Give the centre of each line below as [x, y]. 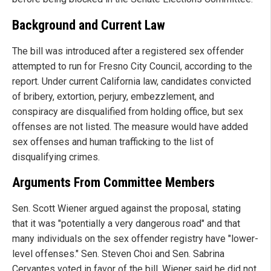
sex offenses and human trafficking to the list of [113, 142]
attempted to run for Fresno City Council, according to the [132, 66]
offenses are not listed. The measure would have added [130, 126]
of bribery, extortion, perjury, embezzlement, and [113, 96]
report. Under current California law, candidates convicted [132, 81]
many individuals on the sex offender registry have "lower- [135, 239]
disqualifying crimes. [56, 157]
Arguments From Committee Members [113, 183]
